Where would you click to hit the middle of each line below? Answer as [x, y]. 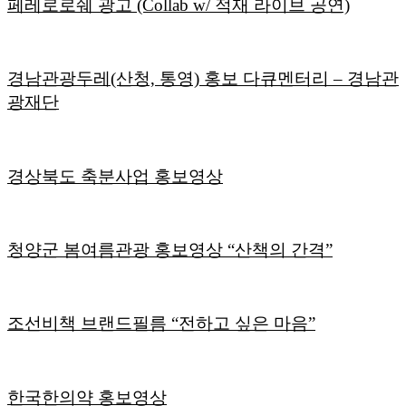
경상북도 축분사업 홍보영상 [115, 176]
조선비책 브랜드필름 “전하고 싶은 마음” [161, 324]
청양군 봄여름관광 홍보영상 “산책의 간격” [170, 250]
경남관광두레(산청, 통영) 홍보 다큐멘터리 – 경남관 [203, 79]
